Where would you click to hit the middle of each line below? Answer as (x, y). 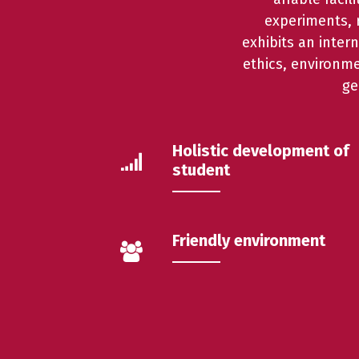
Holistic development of (261, 150)
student (201, 169)
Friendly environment (249, 240)
